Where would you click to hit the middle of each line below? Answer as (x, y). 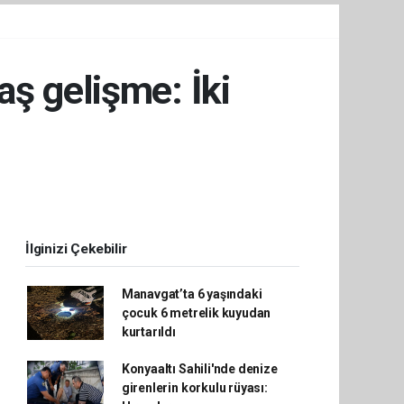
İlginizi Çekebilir (76, 248)
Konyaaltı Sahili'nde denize (199, 368)
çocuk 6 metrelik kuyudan (196, 312)
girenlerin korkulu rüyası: (194, 387)
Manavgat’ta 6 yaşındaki (192, 294)
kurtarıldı (148, 331)
